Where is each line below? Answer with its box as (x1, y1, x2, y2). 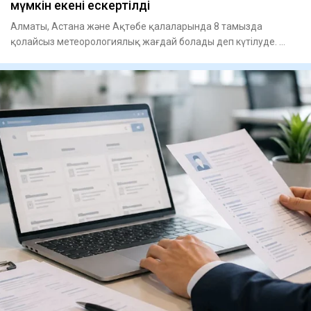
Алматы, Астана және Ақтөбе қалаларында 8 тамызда (10, 20, 262, 32)
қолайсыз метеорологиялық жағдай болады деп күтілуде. (10, 35, 279, 47)
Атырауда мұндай (10, 51, 94, 62)
